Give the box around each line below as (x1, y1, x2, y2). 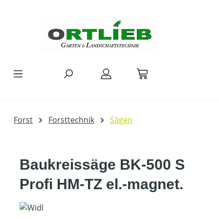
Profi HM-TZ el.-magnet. (20, 176, 183, 192)
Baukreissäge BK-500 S (20, 156, 185, 173)
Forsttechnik (48, 114, 94, 125)
